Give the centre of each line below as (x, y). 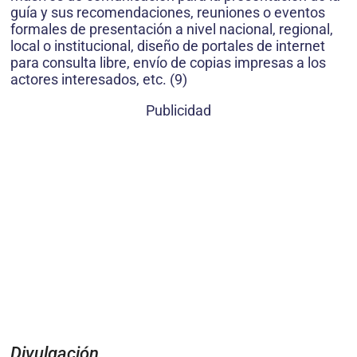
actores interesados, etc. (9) (99, 79)
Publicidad (178, 110)
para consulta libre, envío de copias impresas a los (168, 62)
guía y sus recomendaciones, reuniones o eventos (168, 12)
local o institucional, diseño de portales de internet (168, 45)
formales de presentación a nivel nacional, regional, (172, 29)
